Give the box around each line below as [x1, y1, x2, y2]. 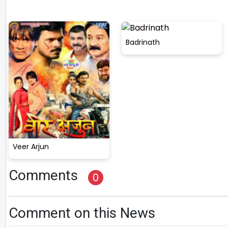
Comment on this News [9, 205, 155, 222]
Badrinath [125, 37, 160, 48]
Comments [9, 167, 78, 184]
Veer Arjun [13, 141, 49, 152]
